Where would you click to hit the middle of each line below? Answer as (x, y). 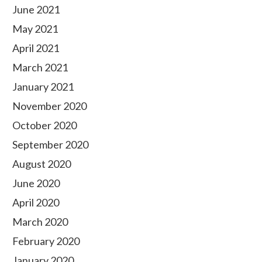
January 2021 (43, 87)
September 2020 (50, 144)
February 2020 (46, 241)
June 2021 (36, 9)
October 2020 (44, 125)
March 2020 (40, 222)
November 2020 (49, 106)
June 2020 (36, 183)
